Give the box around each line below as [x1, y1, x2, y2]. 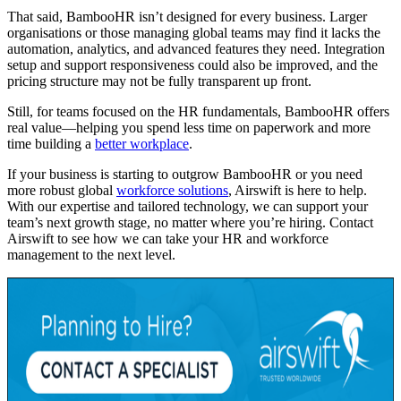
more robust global [7, 183, 116, 199]
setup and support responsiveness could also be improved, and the [7, 57, 378, 73]
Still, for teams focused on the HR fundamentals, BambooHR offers [7, 104, 389, 120]
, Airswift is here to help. [228, 183, 367, 199]
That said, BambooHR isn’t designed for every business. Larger [7, 9, 367, 25]
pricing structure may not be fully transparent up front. [7, 73, 311, 90]
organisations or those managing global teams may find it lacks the [7, 25, 380, 41]
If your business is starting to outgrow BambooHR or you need [7, 166, 363, 183]
